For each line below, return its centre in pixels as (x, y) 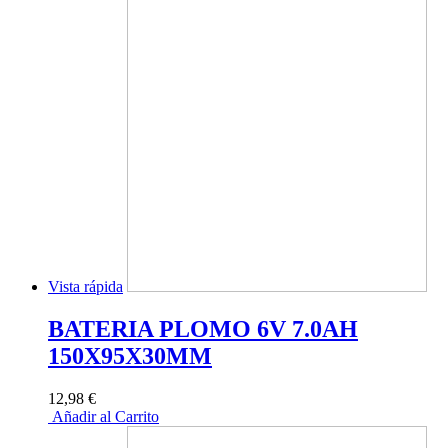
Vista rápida (85, 287)
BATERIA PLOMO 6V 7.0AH (203, 329)
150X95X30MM (130, 356)
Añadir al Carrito (103, 417)
